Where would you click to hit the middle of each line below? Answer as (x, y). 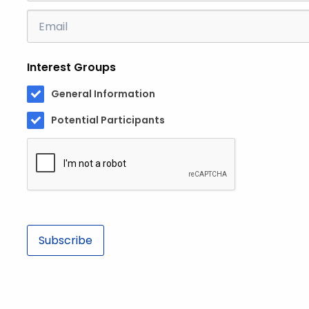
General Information (103, 94)
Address (48, 35)
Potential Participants (108, 120)
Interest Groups (71, 67)
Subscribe (66, 240)
